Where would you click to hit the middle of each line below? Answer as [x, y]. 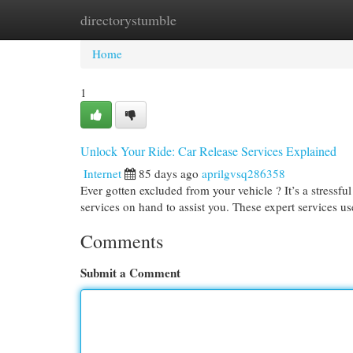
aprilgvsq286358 [243, 173]
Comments [122, 241]
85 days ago [169, 173]
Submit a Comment [130, 273]
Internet [102, 173]
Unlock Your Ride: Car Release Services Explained [208, 151]
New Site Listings [201, 20]
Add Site [288, 20]
